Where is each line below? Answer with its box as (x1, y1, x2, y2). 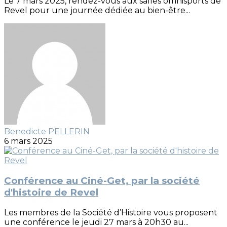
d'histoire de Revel (4, 186, 98, 198)
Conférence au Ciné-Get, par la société (4, 174, 200, 186)
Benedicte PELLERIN (4, 127, 90, 137)
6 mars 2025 (4, 136, 53, 146)
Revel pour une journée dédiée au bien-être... (4, 6, 190, 16)
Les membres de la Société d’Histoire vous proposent (4, 207, 217, 217)
